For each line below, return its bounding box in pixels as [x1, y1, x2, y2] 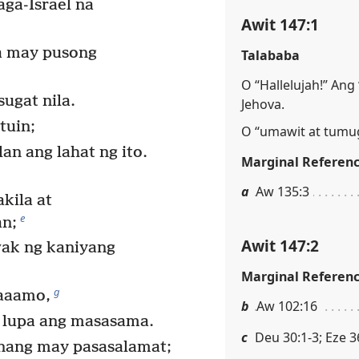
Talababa [241, 46, 300, 64]
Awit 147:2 [241, 235, 319, 257]
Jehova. [241, 95, 284, 113]
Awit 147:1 [241, 13, 319, 35]
